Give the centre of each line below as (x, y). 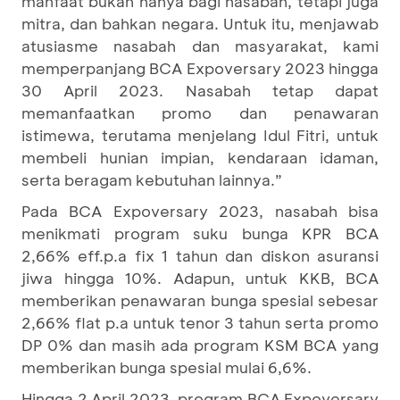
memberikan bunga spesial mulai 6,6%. (167, 367)
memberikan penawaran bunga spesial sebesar (200, 300)
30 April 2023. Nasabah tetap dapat (200, 90)
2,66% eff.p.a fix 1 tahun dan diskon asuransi (200, 255)
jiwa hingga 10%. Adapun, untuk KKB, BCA (200, 278)
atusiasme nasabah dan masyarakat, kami (200, 46)
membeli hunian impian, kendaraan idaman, (200, 157)
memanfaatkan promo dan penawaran (200, 112)
